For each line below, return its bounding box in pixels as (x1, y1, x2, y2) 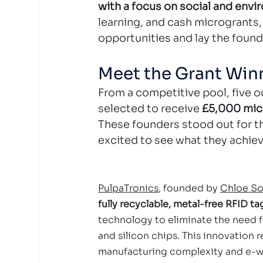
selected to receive (98, 102, 203, 115)
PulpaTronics (98, 182, 159, 194)
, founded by (159, 182, 221, 194)
